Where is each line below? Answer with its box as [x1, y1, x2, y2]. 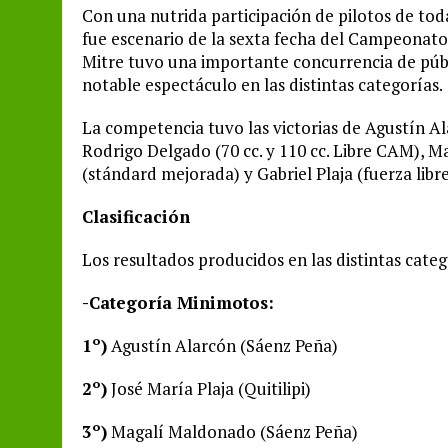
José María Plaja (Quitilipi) [107, 377, 311, 400]
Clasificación [82, 205, 190, 228]
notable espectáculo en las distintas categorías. [82, 73, 443, 96]
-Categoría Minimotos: [82, 291, 274, 314]
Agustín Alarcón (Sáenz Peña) [107, 334, 338, 357]
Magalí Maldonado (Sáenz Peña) [107, 420, 358, 443]
